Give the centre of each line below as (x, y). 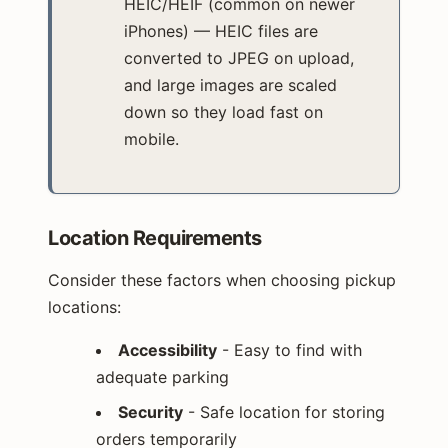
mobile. (151, 138)
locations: (84, 306)
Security (150, 411)
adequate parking (162, 376)
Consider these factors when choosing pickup (222, 279)
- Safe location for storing (284, 411)
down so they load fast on (223, 111)
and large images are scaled (230, 84)
